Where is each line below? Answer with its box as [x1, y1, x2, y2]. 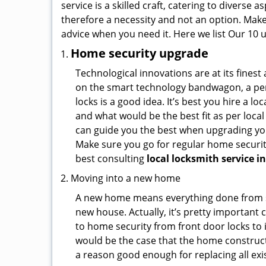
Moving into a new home [71, 172, 180, 185]
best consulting [75, 152, 147, 165]
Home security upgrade [71, 45, 208, 61]
